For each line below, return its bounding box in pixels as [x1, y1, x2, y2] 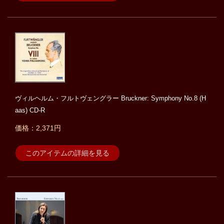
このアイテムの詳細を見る [25, 149, 109, 157]
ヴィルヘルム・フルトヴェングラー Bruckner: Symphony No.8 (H [15, 94, 206, 102]
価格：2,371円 [15, 124, 61, 132]
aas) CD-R [15, 106, 45, 114]
